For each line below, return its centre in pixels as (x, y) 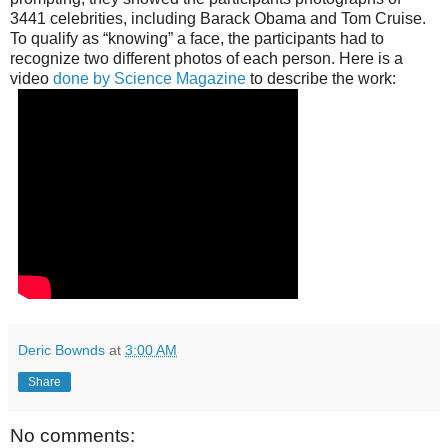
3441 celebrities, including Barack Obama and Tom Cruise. (218, 18)
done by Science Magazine (149, 78)
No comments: (72, 435)
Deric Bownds (61, 349)
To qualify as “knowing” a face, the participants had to (197, 38)
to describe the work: (321, 78)
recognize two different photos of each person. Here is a (206, 58)
